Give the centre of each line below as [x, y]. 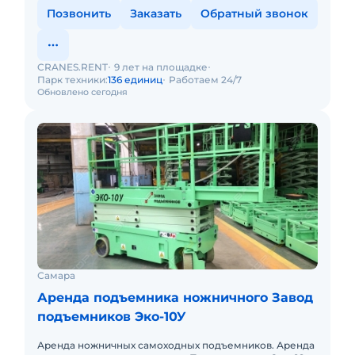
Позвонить [79, 13]
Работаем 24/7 [205, 80]
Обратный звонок [254, 13]
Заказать [156, 13]
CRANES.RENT [73, 67]
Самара [56, 275]
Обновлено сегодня [82, 92]
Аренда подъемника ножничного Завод [175, 298]
